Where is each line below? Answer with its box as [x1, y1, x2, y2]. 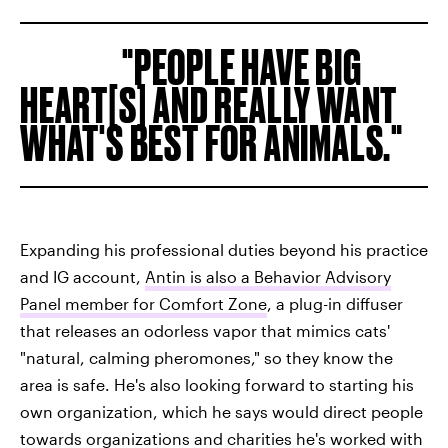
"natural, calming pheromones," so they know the [20, 347, 393, 367]
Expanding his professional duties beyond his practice [20, 239, 428, 259]
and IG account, [20, 266, 145, 286]
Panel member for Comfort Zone [20, 293, 267, 313]
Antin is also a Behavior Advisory [145, 266, 391, 286]
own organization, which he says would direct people [20, 401, 423, 421]
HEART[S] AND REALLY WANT [20, 77, 398, 132]
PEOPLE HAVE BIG [133, 39, 362, 94]
